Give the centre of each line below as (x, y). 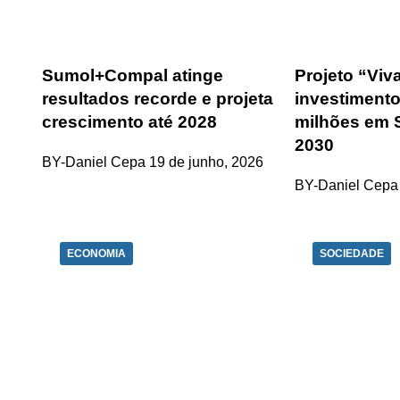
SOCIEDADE (352, 253)
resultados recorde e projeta (158, 99)
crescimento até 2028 (129, 122)
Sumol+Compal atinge (133, 76)
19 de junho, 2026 (206, 162)
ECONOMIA (96, 253)
